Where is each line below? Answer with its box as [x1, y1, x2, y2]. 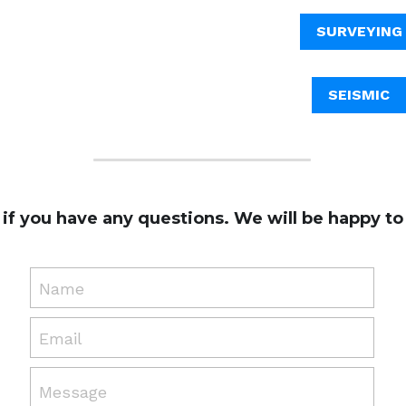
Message [39, 382, 108, 402]
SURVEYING [315, 23, 402, 41]
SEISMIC [328, 86, 391, 104]
